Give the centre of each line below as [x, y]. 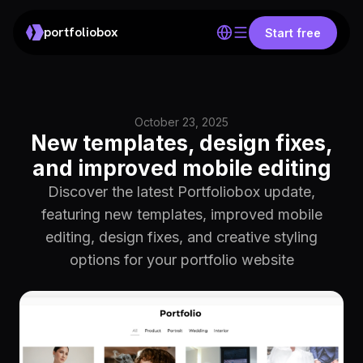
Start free [293, 32]
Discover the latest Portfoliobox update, [181, 192]
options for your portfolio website [181, 260]
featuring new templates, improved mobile [181, 214]
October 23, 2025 [181, 122]
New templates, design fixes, [181, 143]
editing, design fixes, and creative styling [181, 237]
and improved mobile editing [181, 168]
